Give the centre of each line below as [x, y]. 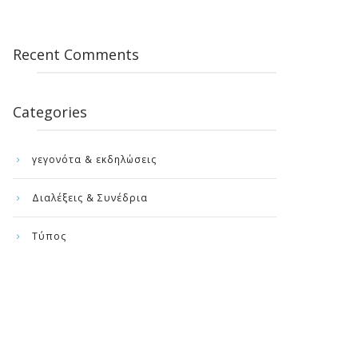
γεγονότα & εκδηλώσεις [94, 159]
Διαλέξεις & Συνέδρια [90, 198]
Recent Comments [76, 54]
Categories [50, 112]
